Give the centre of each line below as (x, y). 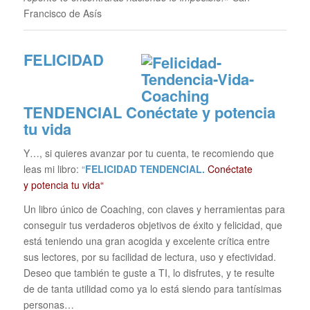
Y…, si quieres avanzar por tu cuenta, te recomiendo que (148, 153)
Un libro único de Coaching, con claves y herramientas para (154, 209)
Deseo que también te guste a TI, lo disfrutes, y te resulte (149, 272)
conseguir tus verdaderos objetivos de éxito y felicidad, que (153, 225)
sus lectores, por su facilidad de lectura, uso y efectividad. (149, 256)
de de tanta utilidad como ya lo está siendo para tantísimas (152, 288)
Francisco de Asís (62, 13)
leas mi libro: (52, 168)
